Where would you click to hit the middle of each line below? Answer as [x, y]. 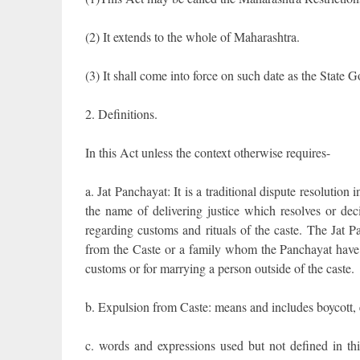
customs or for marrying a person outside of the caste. [219, 268]
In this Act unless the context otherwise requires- [207, 153]
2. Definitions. [121, 114]
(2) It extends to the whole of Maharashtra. [192, 37]
